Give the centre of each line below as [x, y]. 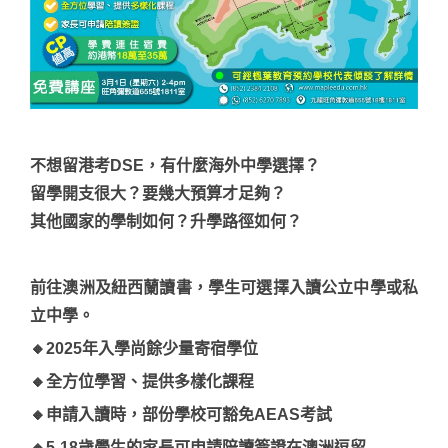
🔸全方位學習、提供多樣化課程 [142, 382]
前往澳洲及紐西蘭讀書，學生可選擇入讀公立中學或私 [224, 288]
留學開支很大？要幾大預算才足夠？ [158, 194]
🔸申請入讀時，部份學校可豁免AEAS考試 [181, 415]
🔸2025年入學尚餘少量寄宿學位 [144, 349]
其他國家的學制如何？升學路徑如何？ [166, 222]
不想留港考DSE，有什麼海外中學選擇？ [175, 166]
